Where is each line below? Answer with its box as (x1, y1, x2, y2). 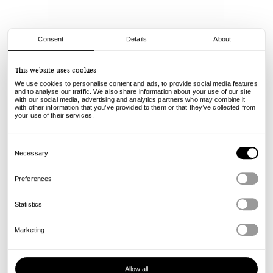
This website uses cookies (15, 65, 96, 76)
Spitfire (125, 49, 148, 61)
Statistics (15, 200, 43, 208)
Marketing (15, 225, 44, 233)
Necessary (15, 149, 48, 157)
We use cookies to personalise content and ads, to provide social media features (15, 80, 258, 88)
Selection (7, 147, 35, 155)
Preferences (15, 174, 52, 182)
